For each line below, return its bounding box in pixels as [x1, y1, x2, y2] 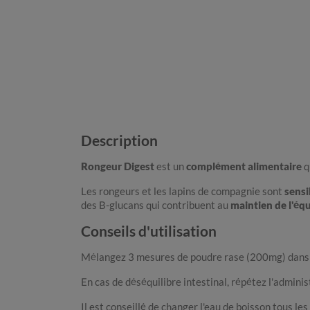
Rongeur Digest [81, 160, 154, 173]
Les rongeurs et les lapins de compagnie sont [81, 185, 284, 198]
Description [81, 131, 158, 149]
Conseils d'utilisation [81, 222, 217, 240]
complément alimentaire [186, 160, 302, 173]
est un [154, 160, 186, 173]
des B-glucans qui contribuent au [81, 199, 230, 212]
